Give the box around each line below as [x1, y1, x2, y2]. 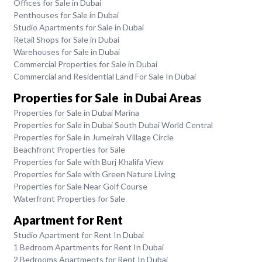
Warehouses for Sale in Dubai [13, 46, 120, 57]
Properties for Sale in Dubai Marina [13, 108, 139, 118]
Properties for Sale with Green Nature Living [13, 169, 175, 179]
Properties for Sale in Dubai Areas [13, 91, 201, 105]
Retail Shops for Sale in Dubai [13, 34, 119, 44]
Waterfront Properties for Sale [13, 194, 125, 204]
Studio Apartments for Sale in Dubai [13, 22, 144, 32]
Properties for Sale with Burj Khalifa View [13, 157, 164, 167]
